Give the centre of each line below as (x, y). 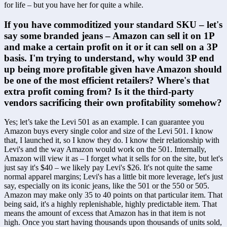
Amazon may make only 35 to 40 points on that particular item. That (113, 195)
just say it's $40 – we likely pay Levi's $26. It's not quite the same (108, 168)
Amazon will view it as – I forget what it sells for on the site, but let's (113, 159)
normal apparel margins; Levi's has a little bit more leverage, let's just (113, 177)
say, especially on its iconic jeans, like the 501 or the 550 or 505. (107, 186)
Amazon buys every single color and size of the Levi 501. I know (109, 131)
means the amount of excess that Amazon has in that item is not (105, 213)
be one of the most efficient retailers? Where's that (107, 80)
